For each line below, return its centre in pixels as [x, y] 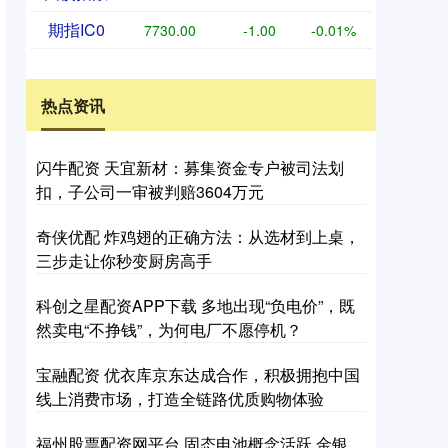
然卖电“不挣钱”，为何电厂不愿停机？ [169, 329]
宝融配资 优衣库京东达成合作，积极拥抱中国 [198, 374]
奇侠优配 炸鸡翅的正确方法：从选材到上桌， [198, 236]
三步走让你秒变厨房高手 [124, 260]
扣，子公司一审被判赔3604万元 [150, 191]
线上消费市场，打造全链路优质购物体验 [180, 398]
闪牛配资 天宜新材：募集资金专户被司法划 [190, 167]
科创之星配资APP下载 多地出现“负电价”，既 [195, 305]
